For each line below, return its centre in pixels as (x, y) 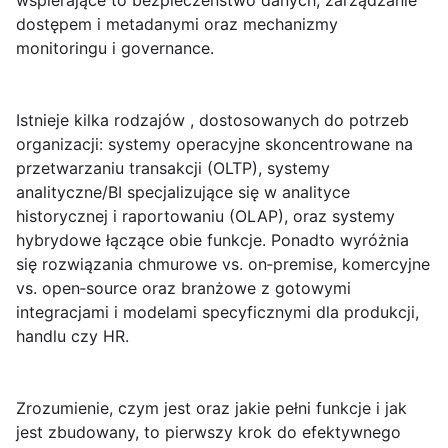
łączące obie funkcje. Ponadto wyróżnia (255, 240)
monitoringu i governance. (115, 48)
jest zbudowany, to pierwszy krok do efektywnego (208, 432)
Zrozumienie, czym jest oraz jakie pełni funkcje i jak (211, 408)
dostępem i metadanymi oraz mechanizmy (177, 24)
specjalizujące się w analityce (236, 192)
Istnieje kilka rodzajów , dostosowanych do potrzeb (212, 120)
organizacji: (62, 144)
